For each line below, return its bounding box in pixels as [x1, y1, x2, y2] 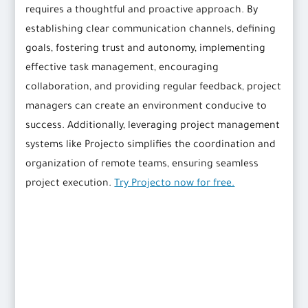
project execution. [25, 179, 115, 190]
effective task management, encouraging [25, 63, 219, 75]
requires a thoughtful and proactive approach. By [25, 5, 258, 17]
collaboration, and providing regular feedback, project [25, 82, 282, 94]
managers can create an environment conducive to [25, 102, 267, 113]
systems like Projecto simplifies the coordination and [25, 140, 276, 152]
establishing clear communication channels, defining [25, 25, 276, 36]
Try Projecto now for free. [114, 179, 235, 190]
